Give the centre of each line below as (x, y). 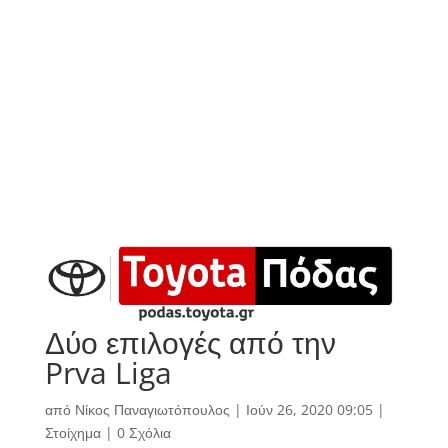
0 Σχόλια (143, 433)
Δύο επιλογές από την (190, 343)
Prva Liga (108, 373)
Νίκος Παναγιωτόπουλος (152, 410)
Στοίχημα (72, 433)
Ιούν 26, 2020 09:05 (309, 410)
